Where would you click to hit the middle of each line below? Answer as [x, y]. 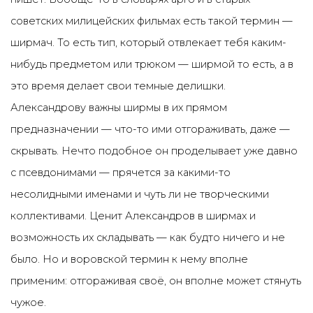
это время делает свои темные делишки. [118, 86]
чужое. [28, 303]
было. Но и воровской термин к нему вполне [129, 259]
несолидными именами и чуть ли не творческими [140, 194]
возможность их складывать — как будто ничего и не [148, 238]
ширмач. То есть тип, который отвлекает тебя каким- [148, 43]
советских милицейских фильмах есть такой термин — [152, 21]
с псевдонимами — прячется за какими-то [121, 173]
